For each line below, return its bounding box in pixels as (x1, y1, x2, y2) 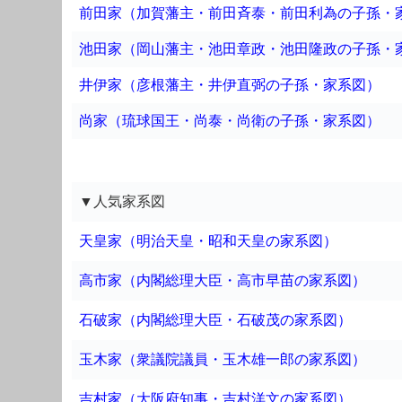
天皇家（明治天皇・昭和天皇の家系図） (79, 232, 337, 249)
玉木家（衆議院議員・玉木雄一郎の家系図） (79, 351, 366, 367)
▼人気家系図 (79, 193, 165, 209)
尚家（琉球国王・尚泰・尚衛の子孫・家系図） (79, 112, 380, 128)
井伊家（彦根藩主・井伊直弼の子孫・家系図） (79, 76, 380, 92)
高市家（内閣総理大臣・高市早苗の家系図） (79, 272, 366, 288)
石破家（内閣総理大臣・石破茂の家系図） (79, 311, 352, 328)
